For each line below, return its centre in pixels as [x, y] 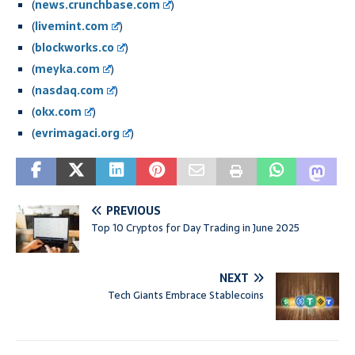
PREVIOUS [134, 210]
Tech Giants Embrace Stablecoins [186, 295]
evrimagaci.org [77, 133]
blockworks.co [74, 47]
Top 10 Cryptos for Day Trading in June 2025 [195, 227]
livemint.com [72, 26]
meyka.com [67, 69]
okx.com [58, 111]
